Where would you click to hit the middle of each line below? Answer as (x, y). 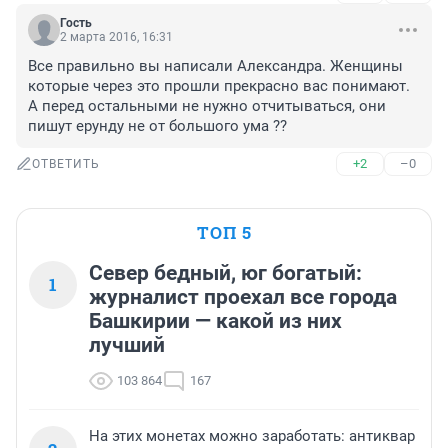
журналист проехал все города (243, 297)
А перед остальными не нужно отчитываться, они (207, 106)
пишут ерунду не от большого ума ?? (157, 126)
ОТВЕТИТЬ (66, 164)
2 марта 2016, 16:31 (116, 37)
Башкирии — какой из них (215, 321)
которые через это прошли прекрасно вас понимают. (219, 86)
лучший (127, 345)
